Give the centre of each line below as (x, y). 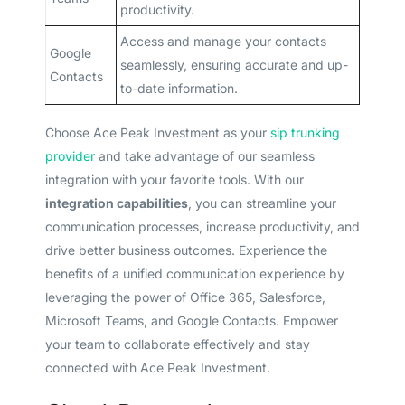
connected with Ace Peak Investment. (157, 368)
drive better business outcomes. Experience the (186, 250)
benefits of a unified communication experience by (194, 274)
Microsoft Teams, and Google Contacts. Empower (191, 321)
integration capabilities (116, 203)
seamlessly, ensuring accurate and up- (234, 65)
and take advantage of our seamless (204, 156)
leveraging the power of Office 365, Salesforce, (185, 297)
